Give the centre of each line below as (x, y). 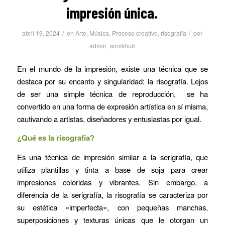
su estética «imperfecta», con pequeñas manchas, (113, 207)
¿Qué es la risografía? (55, 138)
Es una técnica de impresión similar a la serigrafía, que (113, 157)
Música (99, 33)
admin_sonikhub (113, 45)
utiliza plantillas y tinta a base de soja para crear (113, 170)
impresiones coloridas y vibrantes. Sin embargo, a (113, 182)
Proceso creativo (135, 33)
